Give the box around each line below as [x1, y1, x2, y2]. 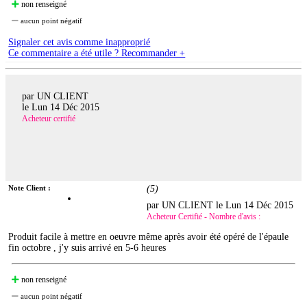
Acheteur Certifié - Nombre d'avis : [147, 212, 261, 222]
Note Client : [8, 184, 51, 193]
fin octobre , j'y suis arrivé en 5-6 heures [8, 243, 167, 254]
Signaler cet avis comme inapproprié [8, 36, 151, 47]
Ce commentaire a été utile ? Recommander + [8, 47, 186, 58]
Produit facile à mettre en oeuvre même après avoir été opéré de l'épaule [8, 232, 289, 243]
